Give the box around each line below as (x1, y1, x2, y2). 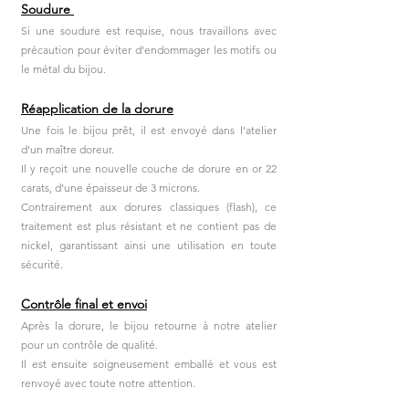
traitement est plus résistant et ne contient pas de (21, 218, 277, 233)
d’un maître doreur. (21, 142, 114, 156)
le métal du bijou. (21, 61, 106, 76)
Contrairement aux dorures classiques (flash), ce (21, 199, 277, 214)
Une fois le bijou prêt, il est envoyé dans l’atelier (21, 122, 277, 137)
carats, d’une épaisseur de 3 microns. (21, 180, 200, 194)
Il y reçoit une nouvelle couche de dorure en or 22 (21, 161, 277, 175)
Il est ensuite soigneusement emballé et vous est (21, 356, 277, 371)
